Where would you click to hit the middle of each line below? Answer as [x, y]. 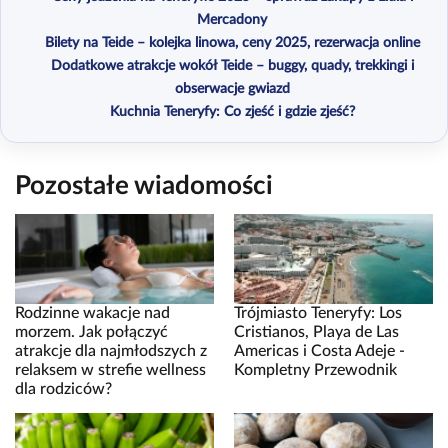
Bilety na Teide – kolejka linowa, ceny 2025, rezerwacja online [232, 42]
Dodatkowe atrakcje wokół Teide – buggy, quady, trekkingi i [232, 65]
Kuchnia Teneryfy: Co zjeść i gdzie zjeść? [232, 111]
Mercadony [232, 19]
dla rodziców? [63, 388]
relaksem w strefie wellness [110, 369]
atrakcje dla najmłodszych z [111, 350]
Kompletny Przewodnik [315, 369]
